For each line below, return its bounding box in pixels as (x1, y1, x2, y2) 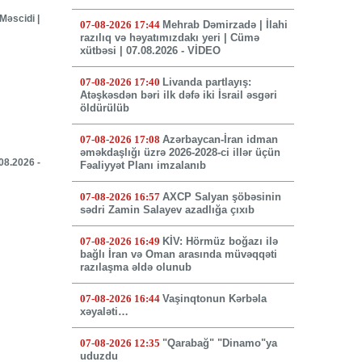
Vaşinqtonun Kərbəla (162, 293, 267, 305)
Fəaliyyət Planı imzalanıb (79, 159, 206, 172)
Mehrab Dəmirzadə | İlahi (162, 19, 288, 32)
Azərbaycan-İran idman (162, 133, 278, 146)
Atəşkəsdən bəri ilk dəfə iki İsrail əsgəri (79, 89, 277, 102)
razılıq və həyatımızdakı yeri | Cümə (79, 32, 259, 44)
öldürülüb (79, 102, 129, 115)
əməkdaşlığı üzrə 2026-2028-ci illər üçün (79, 146, 280, 159)
